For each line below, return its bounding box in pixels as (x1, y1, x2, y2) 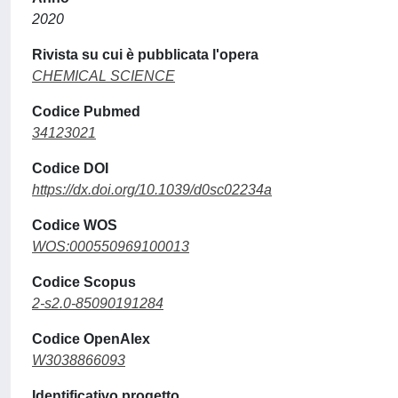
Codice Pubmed (32, 103, 140, 119)
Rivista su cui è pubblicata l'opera (32, 46, 259, 62)
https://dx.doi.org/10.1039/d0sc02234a (32, 181, 272, 197)
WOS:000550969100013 (32, 238, 189, 254)
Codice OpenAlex (32, 330, 150, 346)
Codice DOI (32, 160, 108, 176)
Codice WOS (32, 217, 117, 233)
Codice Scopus (32, 274, 136, 290)
